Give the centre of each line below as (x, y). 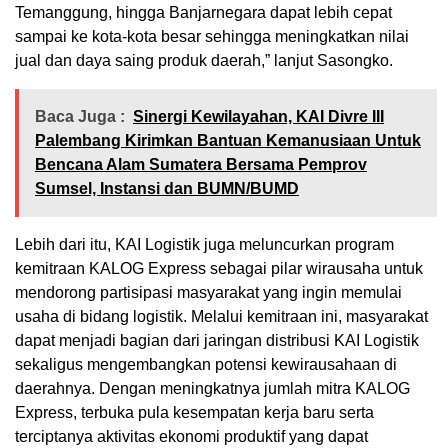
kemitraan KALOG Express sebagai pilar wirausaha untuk (219, 269)
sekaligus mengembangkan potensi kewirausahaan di (206, 365)
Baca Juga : (80, 117)
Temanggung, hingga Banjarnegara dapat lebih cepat (203, 13)
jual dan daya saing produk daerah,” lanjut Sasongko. (204, 61)
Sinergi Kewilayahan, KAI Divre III (258, 117)
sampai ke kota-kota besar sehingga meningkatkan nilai (212, 37)
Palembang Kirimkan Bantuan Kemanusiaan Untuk (228, 141)
